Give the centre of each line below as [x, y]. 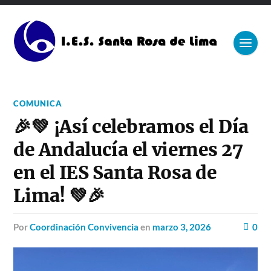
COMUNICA [38, 103]
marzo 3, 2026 [182, 227]
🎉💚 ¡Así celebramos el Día [131, 126]
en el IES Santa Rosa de [115, 172]
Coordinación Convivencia [84, 227]
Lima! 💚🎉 [64, 195]
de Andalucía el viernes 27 [128, 149]
